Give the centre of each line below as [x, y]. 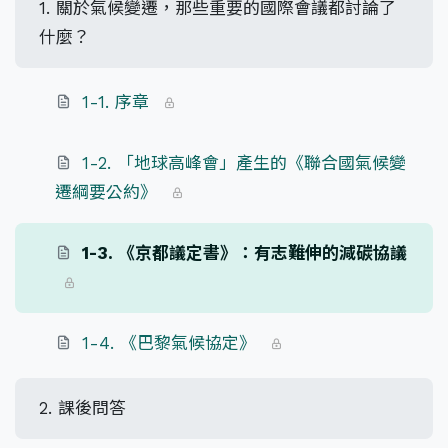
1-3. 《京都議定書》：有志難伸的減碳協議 [244, 253]
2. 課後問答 [82, 408]
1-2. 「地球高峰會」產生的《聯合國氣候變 [244, 163]
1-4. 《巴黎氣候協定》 [169, 343]
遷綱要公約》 [106, 192]
